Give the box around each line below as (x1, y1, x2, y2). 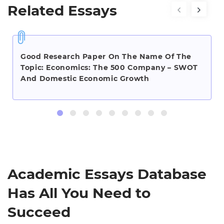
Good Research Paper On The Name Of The (20, 52, 191, 61)
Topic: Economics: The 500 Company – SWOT (20, 63, 198, 72)
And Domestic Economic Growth (20, 74, 149, 83)
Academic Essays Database (7, 165, 206, 183)
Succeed (7, 203, 70, 221)
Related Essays (7, 2, 117, 19)
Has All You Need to (7, 184, 150, 202)
